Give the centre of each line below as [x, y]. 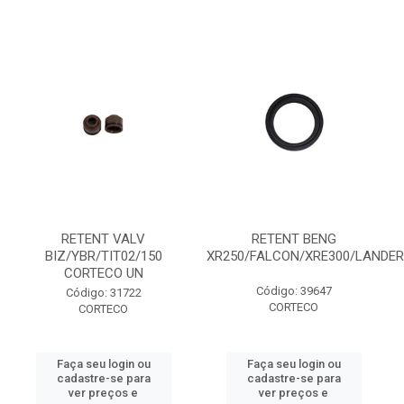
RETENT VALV [103, 239]
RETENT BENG [294, 239]
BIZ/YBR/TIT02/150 [103, 256]
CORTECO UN [103, 273]
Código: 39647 [294, 291]
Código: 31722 [103, 293]
